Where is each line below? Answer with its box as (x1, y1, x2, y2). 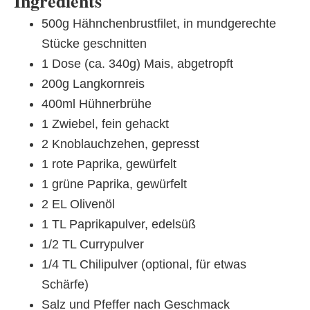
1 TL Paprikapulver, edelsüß (42, 217, 196, 232)
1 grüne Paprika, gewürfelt (42, 177, 187, 192)
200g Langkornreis (42, 77, 145, 91)
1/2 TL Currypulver (42, 237, 144, 252)
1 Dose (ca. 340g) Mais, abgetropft (42, 57, 233, 71)
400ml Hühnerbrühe (42, 97, 152, 111)
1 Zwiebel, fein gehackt (42, 117, 169, 131)
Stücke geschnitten (42, 37, 147, 51)
